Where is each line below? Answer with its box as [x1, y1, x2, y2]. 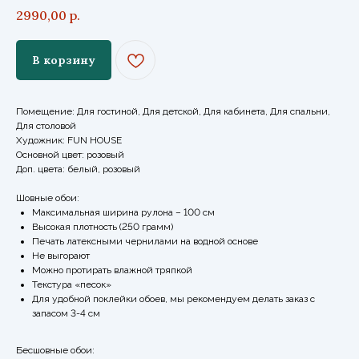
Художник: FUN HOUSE [16, 134, 122, 146]
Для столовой [16, 119, 76, 131]
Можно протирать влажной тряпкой [32, 264, 192, 276]
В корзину [32, 52, 95, 67]
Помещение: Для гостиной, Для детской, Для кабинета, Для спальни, [16, 105, 330, 117]
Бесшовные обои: [16, 344, 95, 356]
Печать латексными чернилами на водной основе [32, 235, 258, 247]
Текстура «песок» [32, 278, 114, 290]
